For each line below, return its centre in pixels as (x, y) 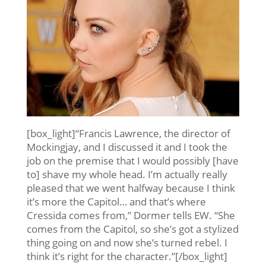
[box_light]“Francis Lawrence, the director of (128, 133)
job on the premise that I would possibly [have (132, 160)
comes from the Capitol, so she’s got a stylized (132, 229)
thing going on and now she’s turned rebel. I (127, 242)
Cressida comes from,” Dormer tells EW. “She (131, 215)
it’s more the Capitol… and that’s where (116, 201)
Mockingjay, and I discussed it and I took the (127, 147)
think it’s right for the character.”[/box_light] (127, 256)
